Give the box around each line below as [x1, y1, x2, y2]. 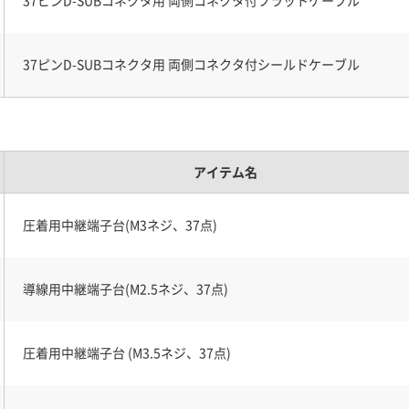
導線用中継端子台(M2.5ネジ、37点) [23, 279, 228, 298]
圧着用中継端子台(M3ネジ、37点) [23, 215, 217, 234]
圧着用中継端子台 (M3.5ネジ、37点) [23, 343, 231, 362]
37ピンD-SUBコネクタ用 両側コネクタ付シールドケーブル [23, 55, 360, 73]
